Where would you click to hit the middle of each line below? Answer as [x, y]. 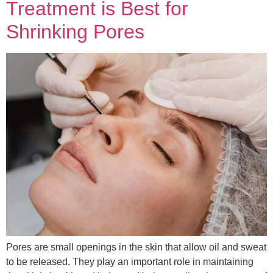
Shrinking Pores [75, 32]
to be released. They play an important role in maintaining [130, 262]
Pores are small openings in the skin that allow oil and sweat [136, 247]
